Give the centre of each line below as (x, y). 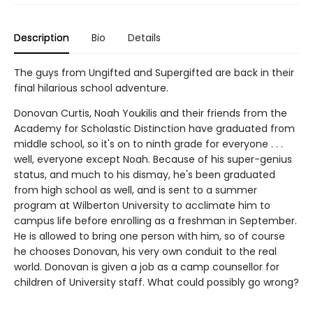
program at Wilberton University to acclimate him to (142, 206)
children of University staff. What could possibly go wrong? (156, 283)
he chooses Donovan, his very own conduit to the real (145, 252)
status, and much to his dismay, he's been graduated (145, 175)
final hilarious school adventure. (91, 88)
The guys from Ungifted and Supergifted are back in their (154, 73)
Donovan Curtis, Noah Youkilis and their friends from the (151, 114)
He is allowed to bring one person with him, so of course (150, 236)
